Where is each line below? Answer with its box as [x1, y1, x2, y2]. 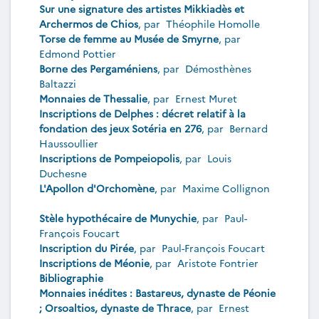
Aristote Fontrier [174, 256, 258, 270]
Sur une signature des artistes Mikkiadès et [39, 1, 244, 16]
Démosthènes [182, 61, 251, 75]
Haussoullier [39, 136, 101, 150]
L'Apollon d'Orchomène [39, 181, 155, 195]
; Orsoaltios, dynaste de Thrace [39, 300, 191, 315]
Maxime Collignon [179, 181, 270, 195]
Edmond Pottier [39, 46, 119, 61]
